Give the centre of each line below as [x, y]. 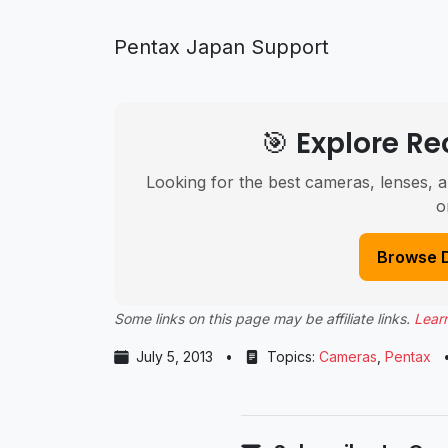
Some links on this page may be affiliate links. [264, 318]
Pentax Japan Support [221, 47]
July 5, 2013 [174, 356]
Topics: [291, 356]
